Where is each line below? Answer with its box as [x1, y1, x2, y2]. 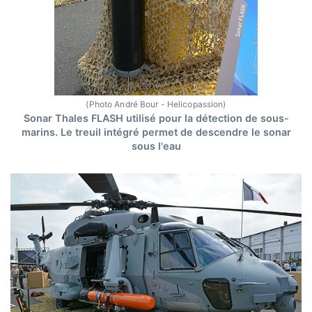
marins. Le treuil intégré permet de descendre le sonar [21, 126, 291, 139]
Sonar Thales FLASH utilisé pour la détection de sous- [23, 112, 289, 125]
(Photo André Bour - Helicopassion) [86, 99, 226, 110]
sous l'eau [131, 140, 181, 153]
